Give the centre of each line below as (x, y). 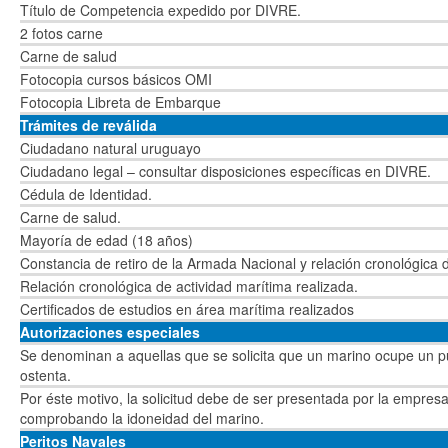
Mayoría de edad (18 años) (106, 240)
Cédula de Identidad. (86, 194)
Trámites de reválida (88, 125)
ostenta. (45, 375)
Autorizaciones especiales (110, 332)
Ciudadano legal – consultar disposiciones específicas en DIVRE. (225, 171)
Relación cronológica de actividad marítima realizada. (189, 286)
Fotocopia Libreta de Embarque (120, 102)
